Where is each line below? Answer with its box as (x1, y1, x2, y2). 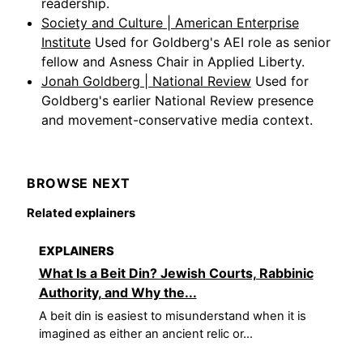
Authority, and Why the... (38, 284, 197, 301)
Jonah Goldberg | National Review (41, 72, 251, 89)
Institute (41, 33, 91, 50)
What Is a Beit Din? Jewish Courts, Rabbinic (38, 264, 314, 281)
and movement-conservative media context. (41, 111, 313, 128)
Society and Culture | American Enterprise (41, 14, 299, 31)
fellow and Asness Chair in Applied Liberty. (41, 53, 305, 70)
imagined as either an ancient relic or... (38, 327, 253, 341)
